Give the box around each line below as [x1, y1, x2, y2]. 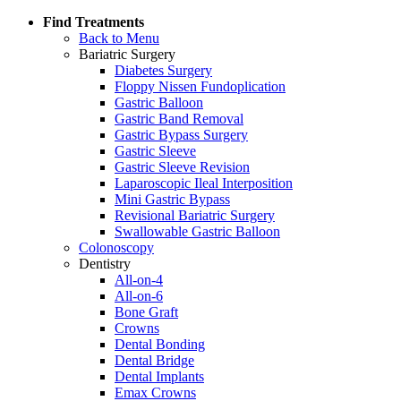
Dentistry [79, 255, 131, 271]
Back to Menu [79, 30, 159, 46]
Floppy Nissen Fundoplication [115, 78, 286, 94]
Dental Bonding [115, 336, 205, 352]
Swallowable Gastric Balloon [115, 223, 280, 239]
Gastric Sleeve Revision [115, 158, 250, 175]
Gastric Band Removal [115, 110, 243, 126]
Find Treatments [43, 13, 144, 30]
